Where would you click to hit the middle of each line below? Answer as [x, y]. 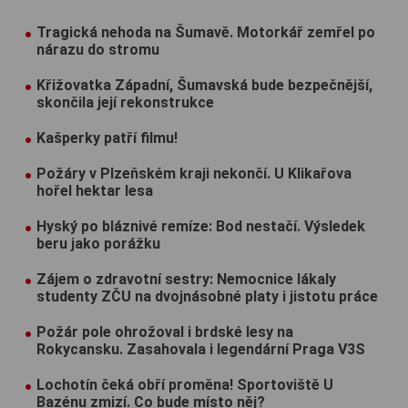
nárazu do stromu [98, 49]
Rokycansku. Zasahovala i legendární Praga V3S [201, 349]
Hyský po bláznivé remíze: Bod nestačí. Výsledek [201, 226]
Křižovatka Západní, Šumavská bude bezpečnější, [204, 85]
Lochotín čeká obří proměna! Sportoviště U [185, 384]
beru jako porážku [98, 243]
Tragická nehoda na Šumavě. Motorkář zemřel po [206, 32]
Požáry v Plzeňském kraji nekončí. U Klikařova [194, 173]
